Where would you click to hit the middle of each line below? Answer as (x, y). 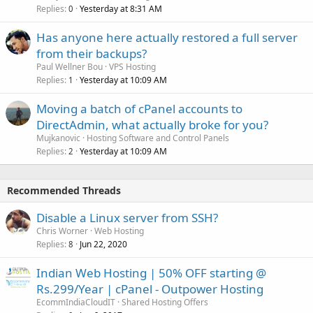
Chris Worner (62, 231)
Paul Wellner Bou (70, 66)
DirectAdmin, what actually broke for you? (152, 124)
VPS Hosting (132, 66)
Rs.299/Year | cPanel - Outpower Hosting (150, 289)
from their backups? (92, 53)
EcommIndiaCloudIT (76, 302)
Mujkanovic (58, 138)
